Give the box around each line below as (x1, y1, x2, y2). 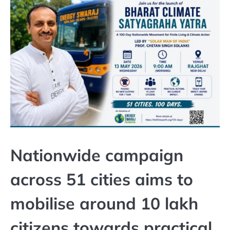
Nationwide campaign (10, 144, 183, 165)
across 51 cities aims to (10, 168, 193, 189)
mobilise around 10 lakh (10, 193, 198, 214)
